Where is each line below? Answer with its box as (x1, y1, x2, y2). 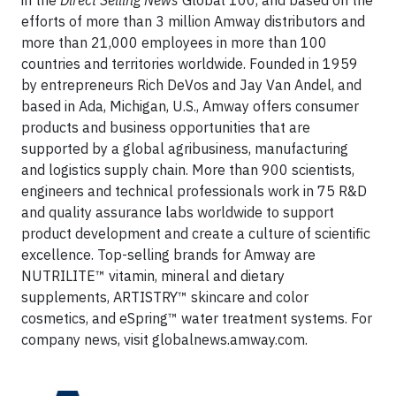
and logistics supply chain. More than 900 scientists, (21, 161, 354, 179)
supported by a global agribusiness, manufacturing (21, 140, 348, 157)
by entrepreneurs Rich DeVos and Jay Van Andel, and (21, 76, 362, 94)
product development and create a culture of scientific (21, 225, 370, 242)
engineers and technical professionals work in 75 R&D (21, 182, 367, 200)
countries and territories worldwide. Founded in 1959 (21, 55, 358, 72)
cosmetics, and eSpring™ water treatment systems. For (21, 309, 372, 327)
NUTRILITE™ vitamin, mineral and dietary (21, 267, 285, 285)
